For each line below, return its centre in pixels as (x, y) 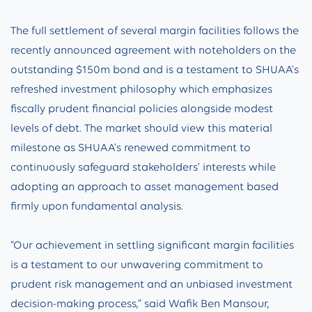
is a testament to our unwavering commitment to (137, 264)
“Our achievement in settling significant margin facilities (152, 245)
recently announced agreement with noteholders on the (153, 50)
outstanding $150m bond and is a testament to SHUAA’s (155, 69)
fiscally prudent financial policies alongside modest (142, 108)
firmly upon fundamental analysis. (97, 206)
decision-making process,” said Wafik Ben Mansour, (140, 303)
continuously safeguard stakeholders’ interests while (143, 167)
